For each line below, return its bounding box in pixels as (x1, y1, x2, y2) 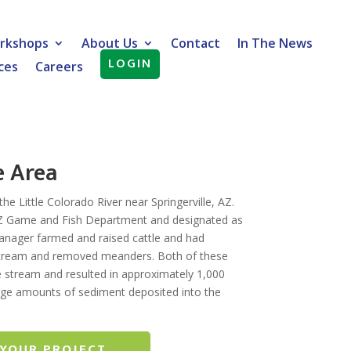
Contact (171, 34, 221, 52)
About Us (81, 34, 139, 52)
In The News (237, 34, 313, 52)
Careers (34, 58, 83, 75)
